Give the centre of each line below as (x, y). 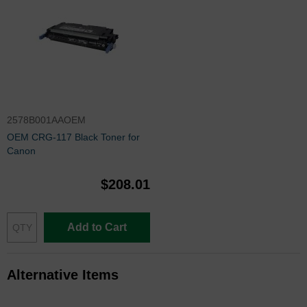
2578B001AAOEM (46, 120)
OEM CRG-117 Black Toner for (74, 137)
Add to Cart (97, 227)
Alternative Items (63, 274)
